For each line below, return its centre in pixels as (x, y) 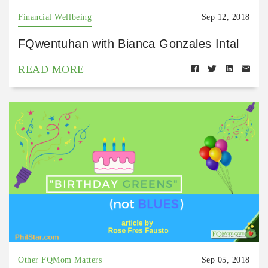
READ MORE (51, 69)
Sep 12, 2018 (226, 17)
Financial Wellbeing (55, 17)
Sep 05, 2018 (226, 260)
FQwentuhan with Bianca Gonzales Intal (129, 43)
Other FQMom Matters (60, 260)
